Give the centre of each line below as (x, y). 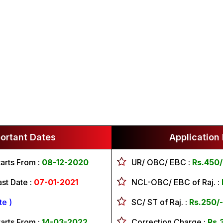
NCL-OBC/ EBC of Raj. (173, 182)
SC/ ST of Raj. (157, 202)
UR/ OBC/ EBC (159, 162)
